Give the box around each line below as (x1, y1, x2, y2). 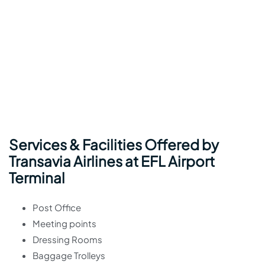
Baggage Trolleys (33, 250, 105, 261)
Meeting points (33, 218, 96, 230)
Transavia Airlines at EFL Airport (9, 152, 215, 170)
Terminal (9, 169, 65, 187)
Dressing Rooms (33, 234, 102, 245)
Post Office (33, 202, 81, 214)
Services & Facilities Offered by (9, 135, 219, 154)
